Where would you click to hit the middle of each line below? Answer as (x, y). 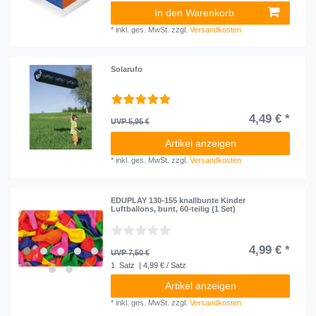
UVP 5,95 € (130, 122)
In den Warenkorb (194, 12)
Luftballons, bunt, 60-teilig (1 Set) (174, 209)
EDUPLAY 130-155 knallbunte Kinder (178, 201)
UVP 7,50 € (130, 253)
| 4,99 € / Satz (162, 266)
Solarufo (127, 69)
